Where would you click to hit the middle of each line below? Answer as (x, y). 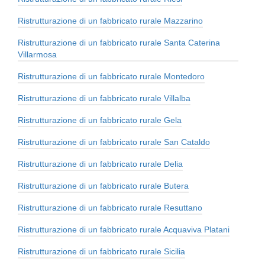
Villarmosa (37, 55)
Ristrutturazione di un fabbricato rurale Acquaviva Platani (124, 230)
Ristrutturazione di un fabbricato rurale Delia (100, 164)
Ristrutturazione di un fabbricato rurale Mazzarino (110, 21)
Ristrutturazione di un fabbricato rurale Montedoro (111, 77)
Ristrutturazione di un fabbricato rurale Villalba (104, 98)
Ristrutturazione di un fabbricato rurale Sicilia (101, 252)
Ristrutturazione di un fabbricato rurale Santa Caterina (119, 43)
